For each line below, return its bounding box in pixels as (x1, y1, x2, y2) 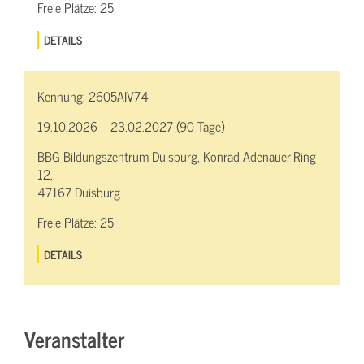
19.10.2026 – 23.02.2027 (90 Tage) (37, 115, 224, 136)
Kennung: (37, 84, 89, 106)
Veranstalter (24, 320, 124, 356)
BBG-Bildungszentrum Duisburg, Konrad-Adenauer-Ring (37, 145, 316, 167)
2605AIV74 (89, 84, 149, 106)
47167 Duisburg (37, 180, 120, 202)
